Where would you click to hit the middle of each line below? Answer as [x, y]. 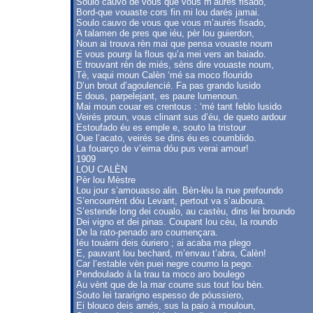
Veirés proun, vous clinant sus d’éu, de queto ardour [181, 117]
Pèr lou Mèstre [106, 180]
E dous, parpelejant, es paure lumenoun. [158, 96]
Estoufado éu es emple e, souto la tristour [161, 128]
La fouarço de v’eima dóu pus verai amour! [162, 148]
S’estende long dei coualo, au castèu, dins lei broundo [185, 211]
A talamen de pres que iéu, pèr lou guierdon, [165, 33]
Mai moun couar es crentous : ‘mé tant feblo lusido [179, 107]
